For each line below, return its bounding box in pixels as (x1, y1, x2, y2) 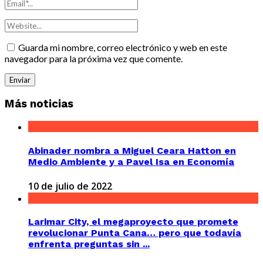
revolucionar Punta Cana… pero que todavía (28, 227, 241, 239)
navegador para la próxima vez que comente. (5, 52, 183, 64)
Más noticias (5, 97, 73, 110)
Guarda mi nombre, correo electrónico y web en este (18, 41, 227, 53)
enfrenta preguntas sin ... (28, 238, 150, 250)
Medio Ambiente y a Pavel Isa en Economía (28, 156, 234, 167)
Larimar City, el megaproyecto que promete (28, 216, 238, 228)
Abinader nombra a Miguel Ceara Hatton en (28, 144, 236, 156)
